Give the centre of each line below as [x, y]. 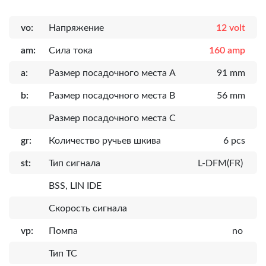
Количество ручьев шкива [105, 140]
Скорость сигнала [88, 208]
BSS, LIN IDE [75, 186]
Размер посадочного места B [112, 95]
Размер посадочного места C [112, 118]
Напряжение [76, 28]
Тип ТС [63, 253]
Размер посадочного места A [112, 73]
